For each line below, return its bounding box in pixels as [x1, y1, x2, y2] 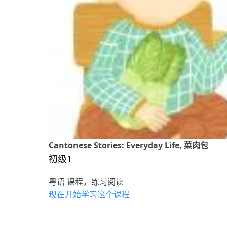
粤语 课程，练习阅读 [49, 176, 124, 188]
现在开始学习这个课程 [49, 188, 130, 200]
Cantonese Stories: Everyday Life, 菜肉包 [49, 140, 208, 152]
